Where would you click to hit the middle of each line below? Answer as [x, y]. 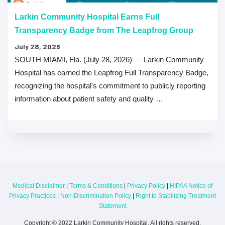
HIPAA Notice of [191, 186]
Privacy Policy [146, 186]
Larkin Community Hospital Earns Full [87, 17]
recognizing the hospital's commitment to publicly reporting [110, 85]
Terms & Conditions [96, 186]
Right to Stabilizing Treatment [176, 196]
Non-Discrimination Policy [96, 196]
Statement [113, 206]
